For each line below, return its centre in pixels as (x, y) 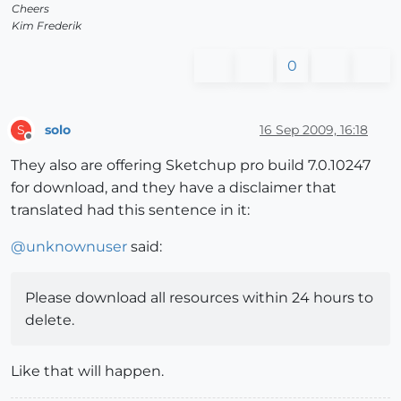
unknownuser (77, 247)
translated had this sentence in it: (130, 210)
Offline (45, 144)
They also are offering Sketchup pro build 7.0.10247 (191, 166)
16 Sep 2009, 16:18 (314, 129)
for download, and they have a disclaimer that (174, 188)
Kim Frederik (47, 26)
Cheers (30, 9)
